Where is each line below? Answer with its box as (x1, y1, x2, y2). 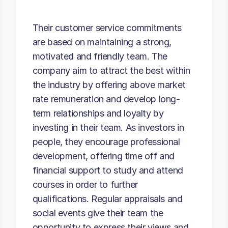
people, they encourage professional (32, 136, 180, 147)
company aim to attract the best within (32, 65, 190, 76)
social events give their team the (32, 208, 163, 218)
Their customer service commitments (32, 22, 182, 33)
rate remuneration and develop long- (32, 94, 180, 104)
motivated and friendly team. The (32, 51, 167, 62)
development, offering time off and (32, 151, 175, 161)
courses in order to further (32, 179, 138, 190)
